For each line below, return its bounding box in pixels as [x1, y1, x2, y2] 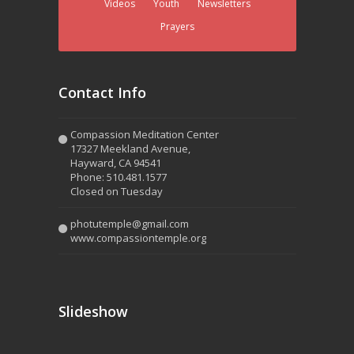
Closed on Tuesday [70, 184, 163, 199]
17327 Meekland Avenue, [70, 141, 190, 156]
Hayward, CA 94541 [70, 156, 161, 171]
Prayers [160, 20, 194, 34]
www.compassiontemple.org [70, 231, 206, 246]
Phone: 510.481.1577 [70, 170, 167, 185]
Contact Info [58, 83, 146, 103]
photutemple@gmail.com [70, 217, 189, 232]
